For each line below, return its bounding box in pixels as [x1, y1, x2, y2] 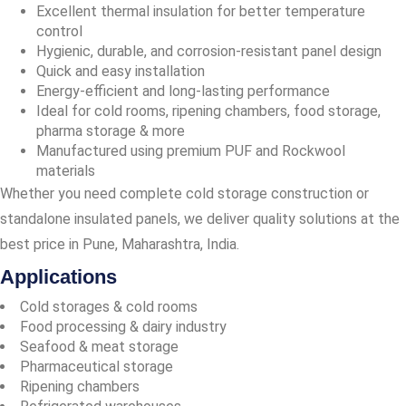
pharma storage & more [36, 122, 185, 140]
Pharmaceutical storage [20, 358, 173, 376]
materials [36, 162, 95, 180]
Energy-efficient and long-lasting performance [36, 82, 330, 101]
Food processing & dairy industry [20, 318, 227, 336]
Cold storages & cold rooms [20, 298, 198, 316]
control [36, 23, 82, 41]
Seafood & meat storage [20, 338, 179, 356]
